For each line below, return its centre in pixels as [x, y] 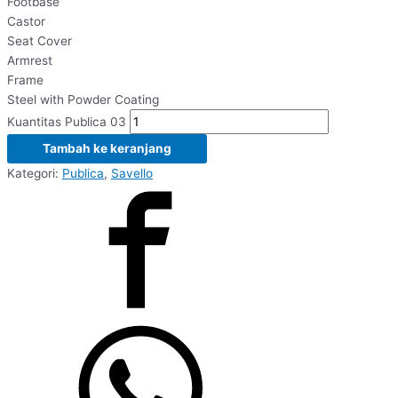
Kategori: [35, 173]
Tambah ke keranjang [107, 148]
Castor [26, 21]
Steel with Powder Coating [83, 99]
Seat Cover [40, 40]
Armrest [30, 60]
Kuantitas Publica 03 [67, 121]
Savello [132, 173]
